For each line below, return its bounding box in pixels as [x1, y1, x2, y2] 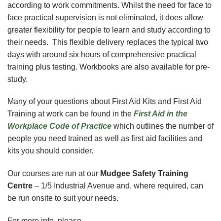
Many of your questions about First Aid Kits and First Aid [7, 97, 202, 106]
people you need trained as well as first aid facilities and [7, 134, 202, 143]
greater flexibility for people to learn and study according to [7, 25, 211, 34]
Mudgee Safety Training [100, 169, 188, 178]
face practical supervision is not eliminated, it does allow [7, 13, 203, 22]
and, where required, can [114, 182, 203, 190]
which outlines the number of [111, 122, 214, 131]
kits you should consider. [7, 147, 93, 155]
